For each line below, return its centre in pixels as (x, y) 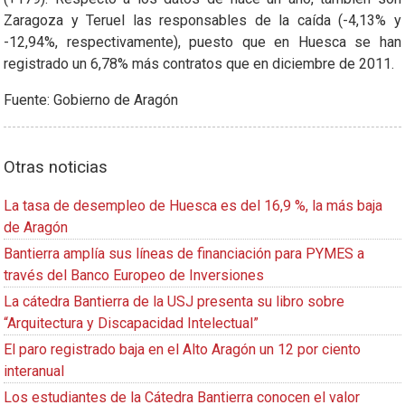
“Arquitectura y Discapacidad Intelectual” (131, 323)
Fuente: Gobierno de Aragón (91, 99)
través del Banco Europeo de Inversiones (134, 275)
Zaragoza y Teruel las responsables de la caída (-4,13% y (202, 20)
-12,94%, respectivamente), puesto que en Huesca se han (202, 42)
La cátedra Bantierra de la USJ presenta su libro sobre (174, 301)
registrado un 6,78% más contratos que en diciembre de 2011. (199, 63)
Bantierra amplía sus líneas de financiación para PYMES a (184, 253)
